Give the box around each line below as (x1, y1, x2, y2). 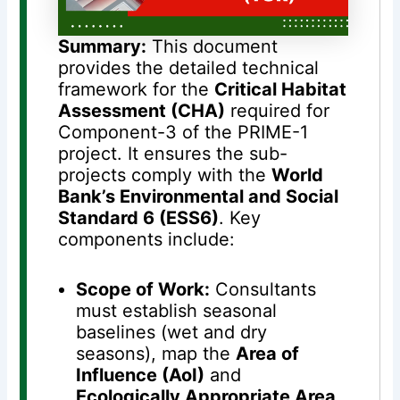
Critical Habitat (214, 78, 347, 100)
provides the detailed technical (58, 56, 320, 79)
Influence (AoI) (76, 363, 205, 386)
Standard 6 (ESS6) (58, 206, 220, 229)
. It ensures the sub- (117, 142, 288, 164)
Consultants (210, 278, 317, 300)
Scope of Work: (76, 278, 211, 300)
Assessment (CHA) (58, 99, 226, 121)
